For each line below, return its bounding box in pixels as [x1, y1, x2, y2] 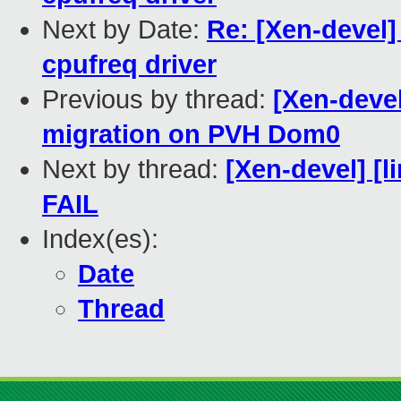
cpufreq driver [42, 50, 217, 80]
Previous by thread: [42, 85, 273, 115]
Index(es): [42, 225, 158, 254]
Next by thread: [42, 155, 226, 184]
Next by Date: [42, 15, 207, 45]
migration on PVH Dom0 [42, 120, 340, 149]
